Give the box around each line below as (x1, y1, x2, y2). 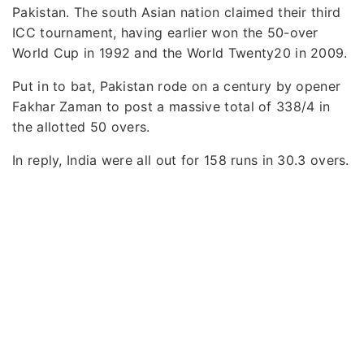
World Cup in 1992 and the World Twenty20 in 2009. (12, 44, 348, 61)
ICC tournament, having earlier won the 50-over (12, 24, 318, 41)
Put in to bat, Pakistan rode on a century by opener (12, 77, 341, 94)
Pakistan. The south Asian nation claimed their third (12, 3, 341, 20)
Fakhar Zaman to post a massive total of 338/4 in (12, 97, 331, 115)
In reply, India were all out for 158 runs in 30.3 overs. (12, 151, 349, 168)
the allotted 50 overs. (12, 118, 150, 135)
